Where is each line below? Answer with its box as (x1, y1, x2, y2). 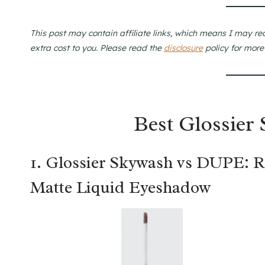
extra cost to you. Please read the (30, 43, 164, 54)
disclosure (164, 43, 203, 54)
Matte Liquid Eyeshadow (30, 177, 211, 198)
